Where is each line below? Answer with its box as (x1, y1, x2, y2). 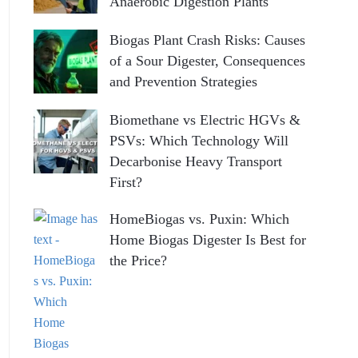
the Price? (109, 253, 167, 269)
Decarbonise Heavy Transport (109, 153, 282, 170)
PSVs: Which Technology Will (109, 133, 288, 149)
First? (109, 174, 142, 191)
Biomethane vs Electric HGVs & (109, 112, 300, 129)
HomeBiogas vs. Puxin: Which (109, 211, 289, 228)
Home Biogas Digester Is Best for (109, 232, 306, 249)
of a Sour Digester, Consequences (109, 53, 305, 70)
